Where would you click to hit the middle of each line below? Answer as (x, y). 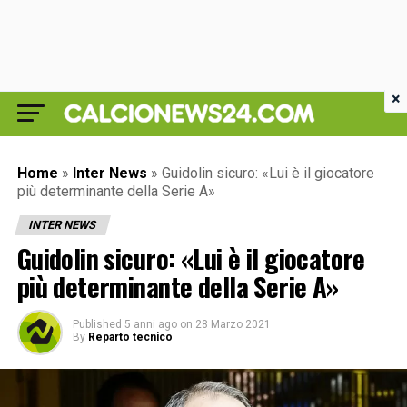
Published (97, 324)
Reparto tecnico (130, 337)
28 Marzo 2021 (233, 324)
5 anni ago (150, 324)
